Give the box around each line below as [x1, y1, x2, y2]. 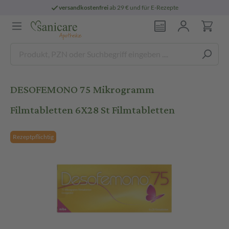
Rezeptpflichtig [13, 133, 54, 141]
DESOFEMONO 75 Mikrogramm [10, 80, 154, 100]
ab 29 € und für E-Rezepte [108, 4, 179, 11]
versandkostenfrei [59, 4, 109, 11]
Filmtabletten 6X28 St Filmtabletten [10, 100, 175, 120]
